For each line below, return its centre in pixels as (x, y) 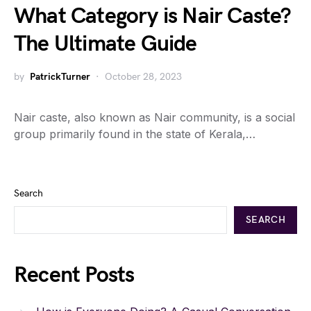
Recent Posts (74, 275)
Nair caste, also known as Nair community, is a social (154, 117)
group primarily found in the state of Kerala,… (135, 134)
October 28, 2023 (143, 76)
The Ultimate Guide (106, 44)
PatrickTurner (60, 76)
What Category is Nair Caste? (153, 16)
